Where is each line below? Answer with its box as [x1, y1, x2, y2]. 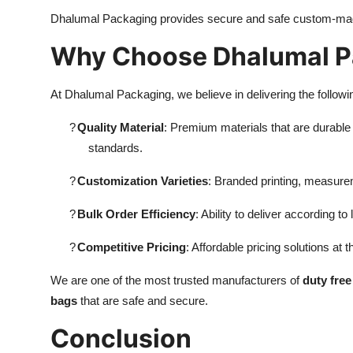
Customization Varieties [77, 173, 208, 188]
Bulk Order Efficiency [77, 206, 195, 221]
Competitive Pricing [77, 240, 186, 254]
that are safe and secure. [77, 293, 208, 307]
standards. [88, 140, 143, 154]
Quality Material [77, 120, 164, 134]
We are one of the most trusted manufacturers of [50, 273, 303, 287]
